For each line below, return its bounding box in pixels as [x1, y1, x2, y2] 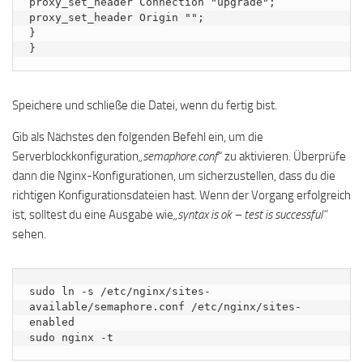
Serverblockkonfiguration [12, 149, 139, 164]
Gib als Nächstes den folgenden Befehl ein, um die [12, 130, 263, 145]
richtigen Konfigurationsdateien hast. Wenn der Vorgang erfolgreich [12, 188, 351, 203]
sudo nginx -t [29, 331, 113, 344]
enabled [29, 316, 75, 329]
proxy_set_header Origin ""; [29, 11, 204, 24]
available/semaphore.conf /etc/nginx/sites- [29, 301, 301, 314]
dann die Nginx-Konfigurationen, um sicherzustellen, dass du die [12, 169, 335, 184]
